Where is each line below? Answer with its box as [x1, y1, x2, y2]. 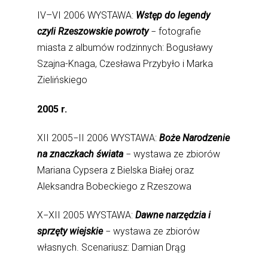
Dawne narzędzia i [133, 209, 211, 221]
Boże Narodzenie [159, 132, 230, 144]
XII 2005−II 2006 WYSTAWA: [37, 132, 160, 144]
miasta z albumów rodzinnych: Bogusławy [37, 42, 214, 54]
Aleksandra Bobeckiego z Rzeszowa [37, 180, 192, 192]
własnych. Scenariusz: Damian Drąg [37, 242, 186, 254]
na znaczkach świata [37, 148, 124, 160]
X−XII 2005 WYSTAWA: [37, 209, 133, 221]
